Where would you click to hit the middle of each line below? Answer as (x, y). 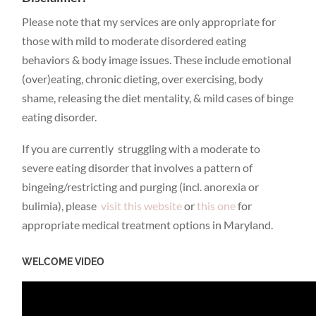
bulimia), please (62, 205)
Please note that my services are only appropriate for (149, 22)
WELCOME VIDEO (63, 261)
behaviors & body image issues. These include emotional (157, 60)
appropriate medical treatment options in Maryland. (148, 224)
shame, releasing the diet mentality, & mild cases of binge (158, 98)
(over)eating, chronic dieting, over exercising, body (143, 79)
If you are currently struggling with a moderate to (141, 148)
